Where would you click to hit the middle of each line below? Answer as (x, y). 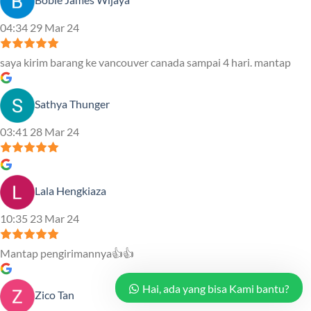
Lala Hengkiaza (70, 190)
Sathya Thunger (72, 103)
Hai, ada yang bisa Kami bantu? (216, 288)
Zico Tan (54, 294)
